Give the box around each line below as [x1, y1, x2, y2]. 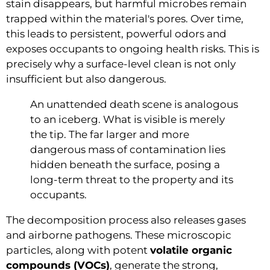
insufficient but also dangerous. [6, 72, 166, 85]
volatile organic [150, 243, 232, 256]
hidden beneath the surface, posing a [30, 158, 220, 171]
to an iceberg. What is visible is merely [30, 113, 225, 125]
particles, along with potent [6, 243, 150, 256]
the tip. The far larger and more [30, 128, 189, 140]
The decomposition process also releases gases [6, 213, 246, 226]
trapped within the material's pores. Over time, [6, 12, 243, 25]
